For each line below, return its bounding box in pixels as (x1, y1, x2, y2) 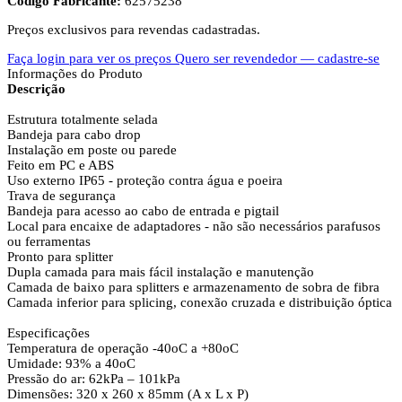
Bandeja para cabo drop (7, 127, 141, 142)
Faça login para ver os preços (7, 50, 175, 66)
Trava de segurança (7, 188, 116, 203)
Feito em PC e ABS (7, 157, 114, 172)
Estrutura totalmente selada (7, 111, 158, 127)
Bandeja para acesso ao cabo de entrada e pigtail (7, 203, 279, 218)
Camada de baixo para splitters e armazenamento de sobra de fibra (7, 279, 380, 294)
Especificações (7, 325, 90, 340)
